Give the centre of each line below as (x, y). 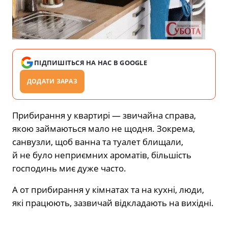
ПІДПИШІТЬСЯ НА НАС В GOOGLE (91, 62)
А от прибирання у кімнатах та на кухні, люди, (108, 189)
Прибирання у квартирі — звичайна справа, (104, 115)
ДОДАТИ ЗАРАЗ (52, 81)
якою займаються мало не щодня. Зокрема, (104, 128)
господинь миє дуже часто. (69, 168)
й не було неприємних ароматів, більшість (102, 155)
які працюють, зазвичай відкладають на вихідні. (113, 203)
